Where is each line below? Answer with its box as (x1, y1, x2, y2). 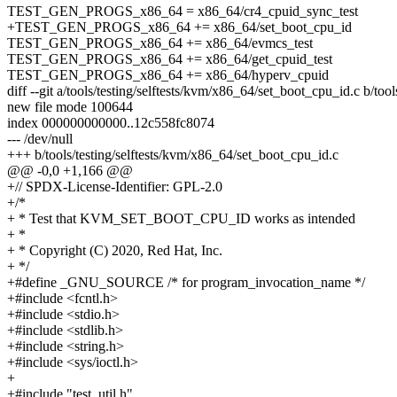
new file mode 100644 (7, 99, 133, 115)
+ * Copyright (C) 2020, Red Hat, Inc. (7, 243, 222, 259)
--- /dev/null (7, 131, 73, 147)
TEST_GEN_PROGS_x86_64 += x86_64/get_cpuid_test (7, 51, 332, 67)
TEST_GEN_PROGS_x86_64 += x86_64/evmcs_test (7, 35, 313, 51)
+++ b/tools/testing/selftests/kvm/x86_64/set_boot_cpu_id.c (7, 147, 339, 163)
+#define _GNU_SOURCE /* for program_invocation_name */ (7, 275, 365, 291)
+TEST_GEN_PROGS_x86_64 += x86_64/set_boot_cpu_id (7, 19, 352, 35)
